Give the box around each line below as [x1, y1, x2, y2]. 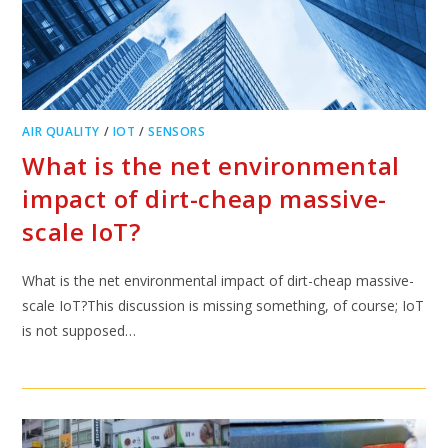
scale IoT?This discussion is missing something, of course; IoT [22, 296, 425, 315]
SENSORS [148, 123, 206, 140]
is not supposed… [22, 321, 137, 340]
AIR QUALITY [22, 123, 101, 140]
